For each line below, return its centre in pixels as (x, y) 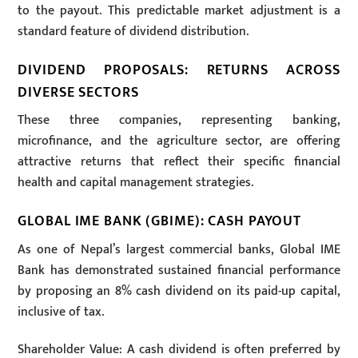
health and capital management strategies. (136, 183)
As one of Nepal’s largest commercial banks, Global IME (179, 249)
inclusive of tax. (61, 312)
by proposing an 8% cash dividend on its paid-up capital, (179, 291)
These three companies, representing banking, (179, 121)
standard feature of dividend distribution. (133, 31)
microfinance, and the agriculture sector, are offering (179, 141)
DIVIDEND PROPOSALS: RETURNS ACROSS (179, 70)
